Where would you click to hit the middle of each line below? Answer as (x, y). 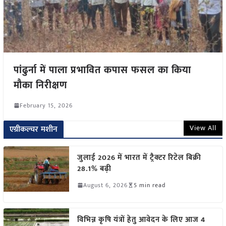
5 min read (149, 185)
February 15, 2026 (46, 105)
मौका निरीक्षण (40, 85)
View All (203, 128)
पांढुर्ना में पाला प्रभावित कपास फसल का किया (102, 70)
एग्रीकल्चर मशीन (34, 129)
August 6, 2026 (105, 185)
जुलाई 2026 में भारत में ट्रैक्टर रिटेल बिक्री (139, 157)
